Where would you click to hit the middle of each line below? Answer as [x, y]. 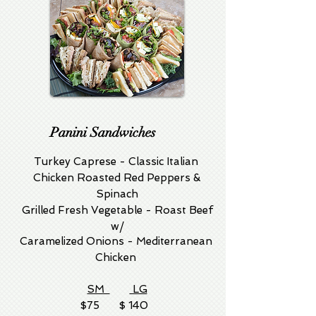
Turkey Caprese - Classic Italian [117, 162]
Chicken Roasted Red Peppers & [117, 178]
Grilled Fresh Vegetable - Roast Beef [117, 210]
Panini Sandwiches [103, 133]
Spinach [117, 194]
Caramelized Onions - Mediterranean [117, 241]
